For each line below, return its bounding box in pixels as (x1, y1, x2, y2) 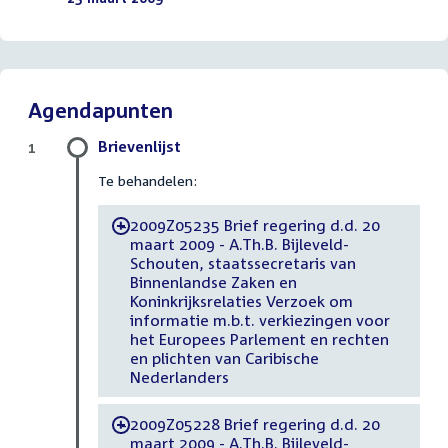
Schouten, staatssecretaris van (129, 253, 356, 272)
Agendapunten (28, 97, 173, 124)
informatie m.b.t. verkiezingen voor (129, 310, 390, 329)
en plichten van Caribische (129, 348, 319, 367)
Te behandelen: (98, 172, 197, 190)
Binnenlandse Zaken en (129, 272, 297, 291)
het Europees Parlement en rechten (129, 329, 389, 348)
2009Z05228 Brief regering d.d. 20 (129, 414, 380, 433)
